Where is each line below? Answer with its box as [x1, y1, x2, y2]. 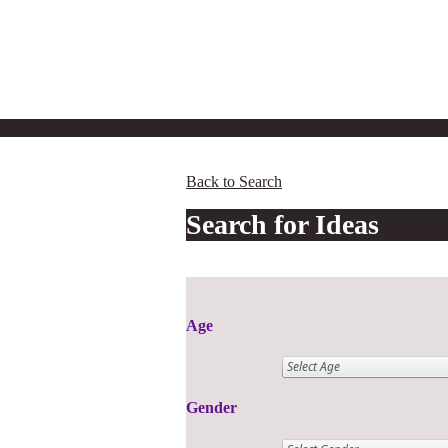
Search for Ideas [186, 208, 379, 240]
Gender [186, 399, 237, 417]
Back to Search [186, 172, 282, 190]
